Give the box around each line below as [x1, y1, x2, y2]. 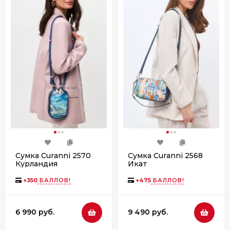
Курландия [15, 159, 57, 168]
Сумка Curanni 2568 [128, 150, 203, 160]
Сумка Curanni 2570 [15, 150, 91, 160]
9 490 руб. [128, 207, 168, 217]
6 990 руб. [15, 207, 54, 217]
